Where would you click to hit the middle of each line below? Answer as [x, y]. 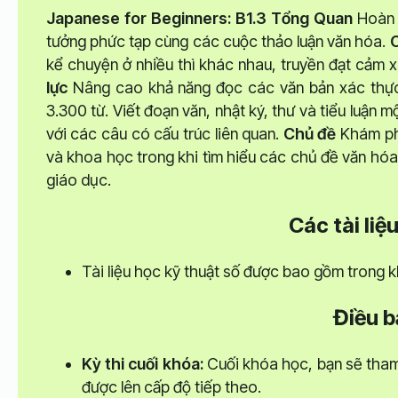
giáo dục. [82, 179]
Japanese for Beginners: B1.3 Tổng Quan [199, 18]
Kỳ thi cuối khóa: [142, 364]
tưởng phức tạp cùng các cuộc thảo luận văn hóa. [218, 41]
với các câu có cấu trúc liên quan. [164, 133]
